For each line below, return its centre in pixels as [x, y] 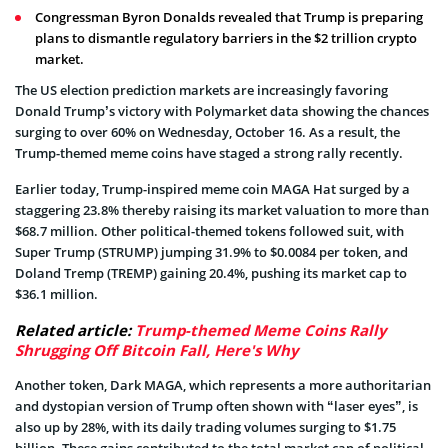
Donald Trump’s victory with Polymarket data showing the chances [222, 110]
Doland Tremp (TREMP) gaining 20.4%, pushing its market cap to [211, 272]
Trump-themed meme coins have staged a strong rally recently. [209, 152]
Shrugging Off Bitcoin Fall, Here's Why [157, 349]
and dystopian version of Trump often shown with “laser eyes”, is [216, 405]
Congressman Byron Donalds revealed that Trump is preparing [229, 16]
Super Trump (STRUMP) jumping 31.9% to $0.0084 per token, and [211, 251]
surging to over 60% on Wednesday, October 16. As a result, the [207, 131]
